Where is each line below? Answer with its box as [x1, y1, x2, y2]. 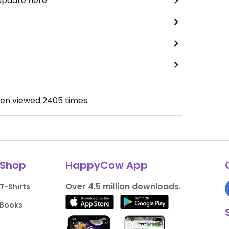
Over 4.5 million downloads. [65, 180, 181, 193]
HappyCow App [65, 158, 148, 173]
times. [62, 95, 89, 107]
